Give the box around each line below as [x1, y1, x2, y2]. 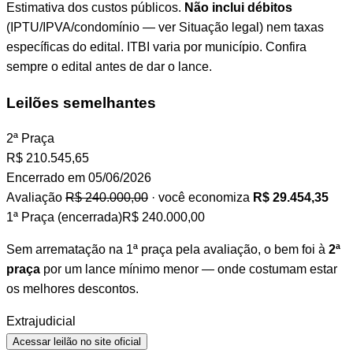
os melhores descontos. [6, 282, 139, 296]
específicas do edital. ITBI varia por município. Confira [6, 39, 307, 54]
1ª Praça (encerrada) [6, 210, 122, 225]
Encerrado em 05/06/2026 [6, 171, 151, 185]
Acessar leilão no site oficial [13, 336, 141, 348]
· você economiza [148, 191, 253, 205]
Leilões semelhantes [6, 94, 156, 111]
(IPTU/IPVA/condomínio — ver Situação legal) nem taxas [6, 20, 324, 34]
